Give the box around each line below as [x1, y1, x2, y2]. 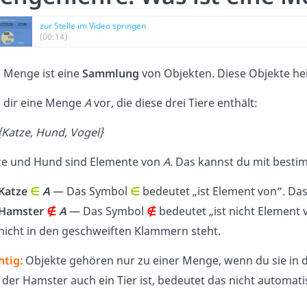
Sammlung [82, 66, 139, 82]
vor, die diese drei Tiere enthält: [91, 95, 258, 111]
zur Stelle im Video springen [40, 20, 146, 32]
